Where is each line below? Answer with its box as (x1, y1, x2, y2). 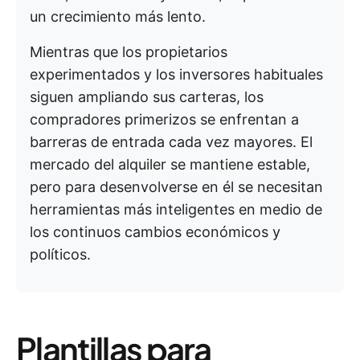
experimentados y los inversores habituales (30, 66, 323, 83)
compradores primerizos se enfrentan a (30, 111, 299, 128)
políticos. (30, 246, 91, 263)
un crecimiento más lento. (30, 8, 206, 25)
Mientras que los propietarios (30, 43, 227, 60)
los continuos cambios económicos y (30, 223, 280, 240)
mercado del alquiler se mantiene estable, (30, 156, 310, 173)
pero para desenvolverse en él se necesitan (30, 178, 323, 195)
